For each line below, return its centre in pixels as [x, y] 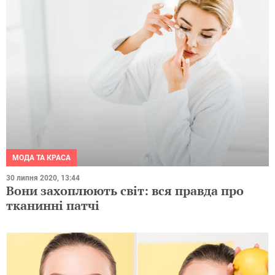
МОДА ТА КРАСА [41, 157]
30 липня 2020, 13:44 [43, 178]
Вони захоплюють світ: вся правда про [125, 190]
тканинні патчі [53, 205]
